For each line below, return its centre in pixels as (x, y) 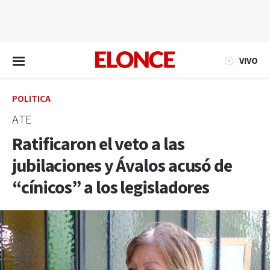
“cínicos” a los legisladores (111, 188)
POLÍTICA (31, 99)
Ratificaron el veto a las (98, 145)
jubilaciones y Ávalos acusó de (122, 166)
